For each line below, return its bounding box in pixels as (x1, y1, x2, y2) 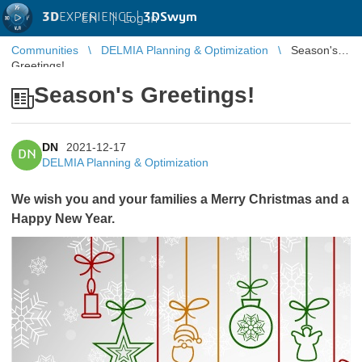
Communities (11, 44, 78, 57)
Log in (123, 11, 158, 25)
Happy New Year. (11, 212, 115, 225)
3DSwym (143, 11, 197, 23)
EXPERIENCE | (59, 11, 143, 23)
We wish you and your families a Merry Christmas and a (11, 192, 349, 206)
